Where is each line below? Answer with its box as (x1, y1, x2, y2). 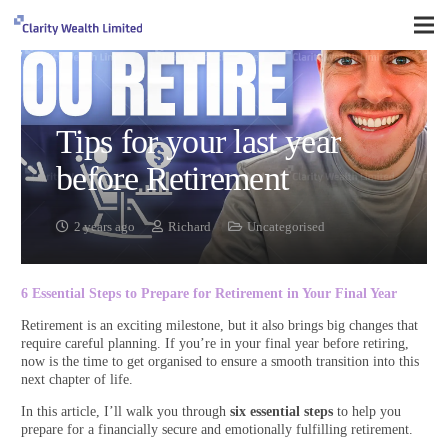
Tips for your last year (56, 123, 341, 161)
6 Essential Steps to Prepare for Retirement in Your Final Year (21, 286, 397, 302)
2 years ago (74, 220, 136, 235)
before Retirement (56, 160, 289, 198)
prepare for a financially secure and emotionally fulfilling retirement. (21, 422, 413, 438)
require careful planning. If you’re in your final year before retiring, (21, 336, 409, 352)
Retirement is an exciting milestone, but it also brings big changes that (21, 318, 418, 334)
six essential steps (230, 404, 333, 420)
